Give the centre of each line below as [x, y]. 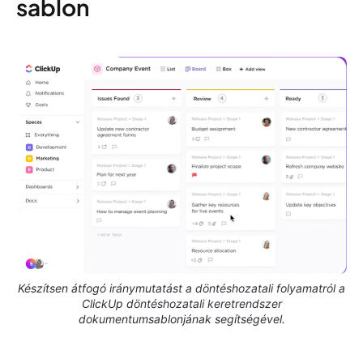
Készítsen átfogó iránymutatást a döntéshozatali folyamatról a [181, 288]
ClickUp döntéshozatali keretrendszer [181, 304]
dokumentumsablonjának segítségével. [181, 319]
